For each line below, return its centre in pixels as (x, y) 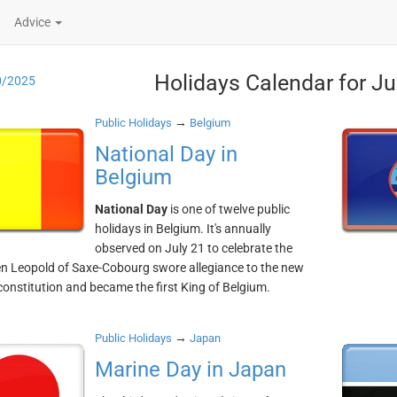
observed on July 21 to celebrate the (193, 248)
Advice (34, 22)
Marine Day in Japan (190, 370)
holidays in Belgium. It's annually (183, 229)
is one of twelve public (228, 209)
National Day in (166, 154)
